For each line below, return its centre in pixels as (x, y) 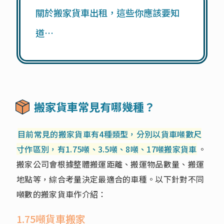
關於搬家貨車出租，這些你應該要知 (107, 12)
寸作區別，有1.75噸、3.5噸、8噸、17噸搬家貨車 (107, 149)
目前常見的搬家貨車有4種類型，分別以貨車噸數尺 (110, 134)
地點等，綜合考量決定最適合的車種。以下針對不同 (110, 179)
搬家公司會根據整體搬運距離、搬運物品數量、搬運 (110, 164)
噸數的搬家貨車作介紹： (61, 194)
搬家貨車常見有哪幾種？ (94, 106)
